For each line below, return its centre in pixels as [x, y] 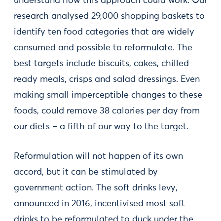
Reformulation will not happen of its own [98, 156]
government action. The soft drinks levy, [96, 188]
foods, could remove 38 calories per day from [107, 111]
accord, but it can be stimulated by [86, 172]
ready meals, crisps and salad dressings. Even [107, 79]
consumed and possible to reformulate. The [103, 48]
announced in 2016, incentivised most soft [99, 204]
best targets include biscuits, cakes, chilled [101, 64]
